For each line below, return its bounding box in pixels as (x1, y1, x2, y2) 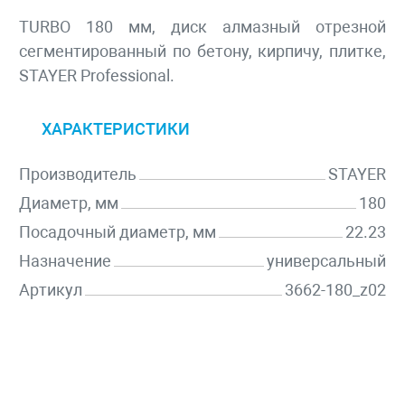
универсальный (267, 251, 386, 271)
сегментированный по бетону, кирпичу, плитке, (19, 42, 386, 61)
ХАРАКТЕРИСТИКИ (42, 119, 190, 139)
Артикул (19, 280, 82, 300)
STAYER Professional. (19, 66, 174, 86)
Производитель (19, 165, 137, 184)
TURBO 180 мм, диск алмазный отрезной (19, 17, 386, 37)
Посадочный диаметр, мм (19, 222, 216, 242)
